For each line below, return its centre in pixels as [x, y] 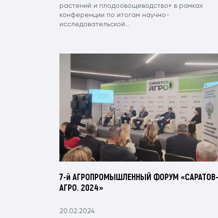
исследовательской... [94, 24]
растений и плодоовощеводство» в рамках [131, 6]
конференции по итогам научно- [114, 15]
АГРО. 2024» [81, 188]
